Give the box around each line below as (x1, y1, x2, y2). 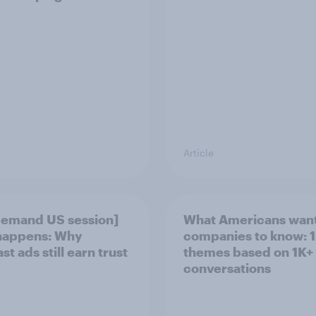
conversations (183, 260, 271, 276)
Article (183, 146, 214, 159)
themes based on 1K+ (183, 243, 313, 260)
